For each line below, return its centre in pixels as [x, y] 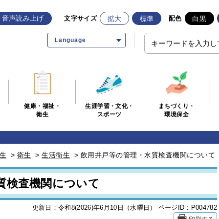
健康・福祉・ [43, 106]
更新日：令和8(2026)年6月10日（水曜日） [94, 208]
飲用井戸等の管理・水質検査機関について [148, 155]
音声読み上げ [23, 18]
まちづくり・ [176, 106]
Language [70, 40]
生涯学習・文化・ [109, 106]
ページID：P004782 [187, 208]
